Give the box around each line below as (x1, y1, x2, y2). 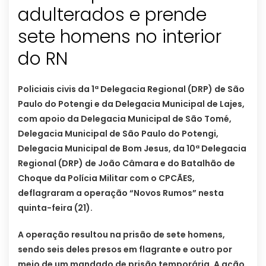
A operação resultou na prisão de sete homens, (18, 229, 225, 241)
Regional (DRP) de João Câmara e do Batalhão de (18, 157, 235, 170)
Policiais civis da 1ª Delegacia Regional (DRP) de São (18, 83, 245, 96)
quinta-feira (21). (18, 202, 93, 214)
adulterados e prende (18, 2, 207, 28)
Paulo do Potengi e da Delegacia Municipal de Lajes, (18, 98, 245, 110)
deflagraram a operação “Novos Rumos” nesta (18, 187, 224, 199)
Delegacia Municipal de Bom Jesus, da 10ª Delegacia (18, 142, 246, 155)
